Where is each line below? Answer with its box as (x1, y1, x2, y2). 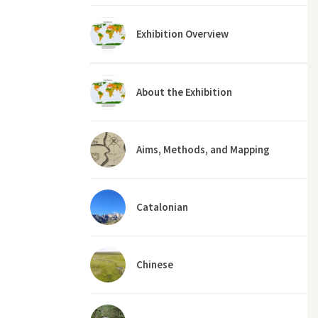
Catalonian (136, 200, 188, 214)
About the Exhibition (136, 85, 232, 99)
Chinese (136, 258, 173, 271)
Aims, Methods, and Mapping (136, 143, 270, 156)
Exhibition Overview (136, 27, 229, 40)
